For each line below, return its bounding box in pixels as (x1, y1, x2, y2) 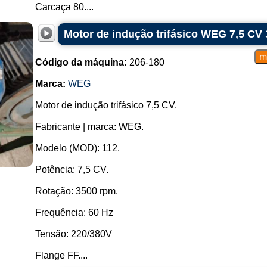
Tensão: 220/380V (35, 229, 112, 239)
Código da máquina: (35, 57, 127, 67)
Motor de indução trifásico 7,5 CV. (35, 100, 177, 110)
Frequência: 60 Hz (35, 207, 113, 218)
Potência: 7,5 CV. (35, 164, 108, 175)
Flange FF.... (35, 250, 88, 260)
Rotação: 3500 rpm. (35, 186, 118, 196)
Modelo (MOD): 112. (35, 143, 120, 153)
